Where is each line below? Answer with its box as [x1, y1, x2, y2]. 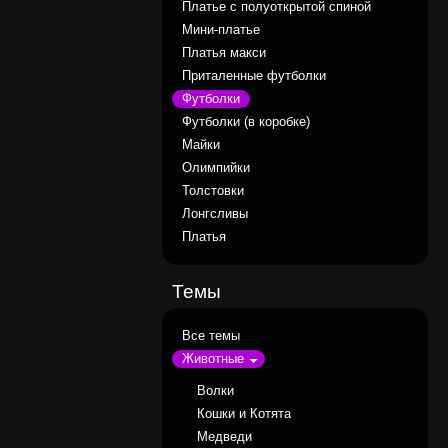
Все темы [181, 329, 240, 344]
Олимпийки [181, 161, 250, 176]
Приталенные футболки [181, 69, 326, 84]
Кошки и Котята [196, 407, 291, 422]
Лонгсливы [181, 207, 248, 222]
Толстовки [181, 184, 244, 199]
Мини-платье [181, 23, 260, 38]
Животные [181, 352, 244, 367]
